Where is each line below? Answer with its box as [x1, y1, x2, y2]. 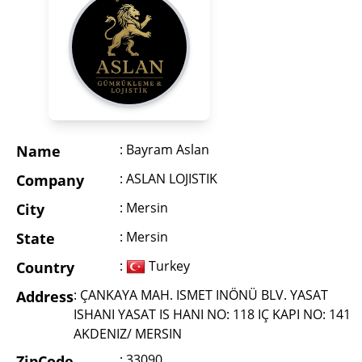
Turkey [145, 257, 190, 276]
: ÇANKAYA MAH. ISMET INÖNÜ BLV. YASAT [74, 286, 328, 305]
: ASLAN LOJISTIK [120, 170, 217, 188]
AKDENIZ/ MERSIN [74, 325, 182, 343]
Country [16, 258, 74, 278]
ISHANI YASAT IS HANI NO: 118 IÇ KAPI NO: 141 [74, 305, 351, 324]
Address [16, 287, 74, 307]
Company [16, 170, 84, 191]
